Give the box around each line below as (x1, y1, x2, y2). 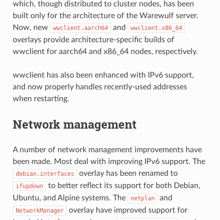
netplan (130, 195, 155, 202)
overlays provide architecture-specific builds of (12, 36, 174, 44)
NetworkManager (15, 207, 64, 215)
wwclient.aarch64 (53, 25, 108, 32)
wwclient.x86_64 (130, 25, 182, 32)
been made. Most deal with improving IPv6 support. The (12, 158, 205, 166)
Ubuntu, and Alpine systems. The (12, 194, 128, 202)
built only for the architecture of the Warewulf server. (12, 12, 198, 20)
